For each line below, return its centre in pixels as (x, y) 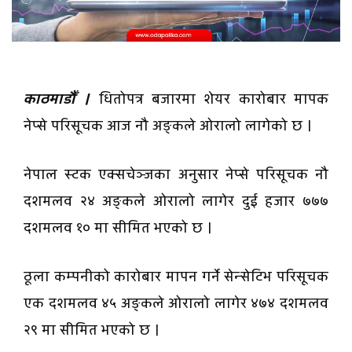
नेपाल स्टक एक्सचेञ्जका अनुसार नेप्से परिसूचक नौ (176, 175)
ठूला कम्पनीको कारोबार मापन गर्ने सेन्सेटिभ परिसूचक (176, 277)
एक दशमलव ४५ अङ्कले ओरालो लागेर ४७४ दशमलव (176, 304)
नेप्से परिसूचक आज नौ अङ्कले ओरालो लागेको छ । (168, 126)
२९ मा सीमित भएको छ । (92, 331)
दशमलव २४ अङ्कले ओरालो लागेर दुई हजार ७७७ (176, 202)
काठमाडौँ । (57, 100)
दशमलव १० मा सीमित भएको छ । (118, 229)
